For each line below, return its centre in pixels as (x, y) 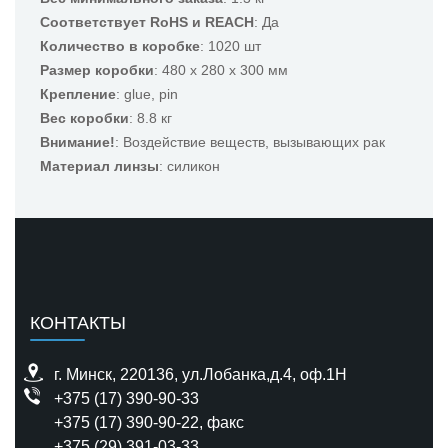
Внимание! (77, 142)
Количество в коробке (120, 46)
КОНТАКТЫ (78, 323)
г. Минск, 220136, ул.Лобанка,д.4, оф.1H (200, 374)
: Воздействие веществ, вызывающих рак (250, 142)
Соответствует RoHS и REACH (147, 22)
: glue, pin (147, 94)
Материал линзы (99, 166)
